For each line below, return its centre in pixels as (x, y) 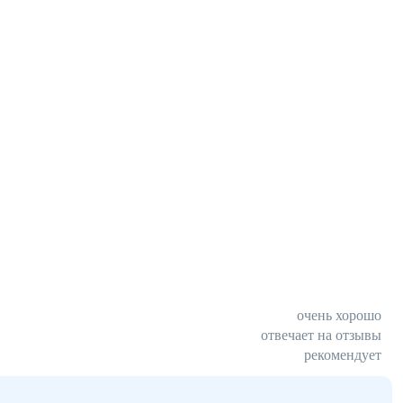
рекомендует (343, 355)
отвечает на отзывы (321, 335)
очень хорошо (339, 315)
